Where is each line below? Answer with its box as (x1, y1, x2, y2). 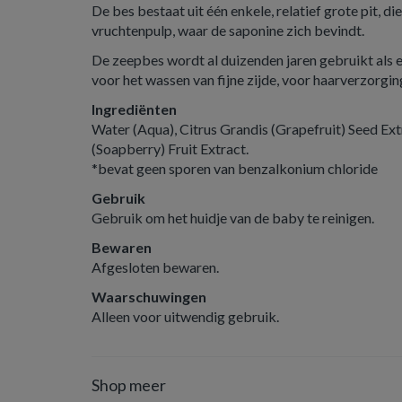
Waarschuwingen (92, 288, 206, 305)
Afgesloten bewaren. (92, 258, 219, 275)
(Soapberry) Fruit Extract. (92, 140, 249, 157)
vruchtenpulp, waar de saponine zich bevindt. (92, 22, 364, 39)
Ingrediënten (92, 100, 177, 118)
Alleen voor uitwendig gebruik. (92, 308, 279, 325)
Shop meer (92, 375, 166, 395)
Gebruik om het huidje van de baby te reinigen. (92, 209, 374, 226)
